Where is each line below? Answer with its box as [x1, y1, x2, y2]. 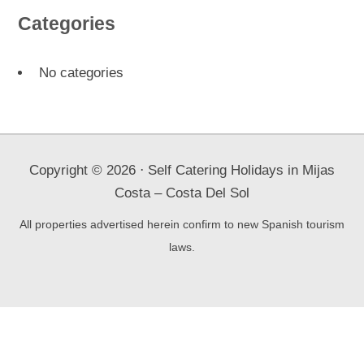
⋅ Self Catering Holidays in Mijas [136, 162, 335, 178]
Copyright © [29, 162, 106, 178]
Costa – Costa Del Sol [115, 184, 249, 201]
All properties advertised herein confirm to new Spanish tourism [19, 217, 344, 231]
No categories [38, 64, 123, 80]
